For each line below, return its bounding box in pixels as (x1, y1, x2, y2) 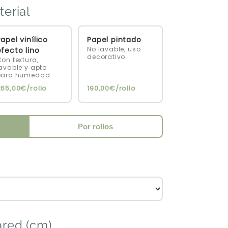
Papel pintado (87, 35, 141, 45)
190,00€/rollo (87, 83, 136, 94)
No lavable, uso (87, 45, 141, 54)
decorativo (87, 52, 126, 62)
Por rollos (78, 122, 113, 131)
